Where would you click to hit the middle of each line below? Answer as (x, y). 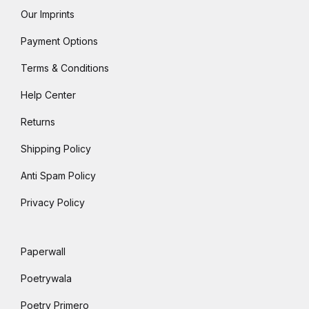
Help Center (48, 94)
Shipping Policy (56, 148)
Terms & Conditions (65, 68)
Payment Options (59, 41)
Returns (38, 121)
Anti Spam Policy (58, 175)
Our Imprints (48, 14)
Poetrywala (46, 278)
